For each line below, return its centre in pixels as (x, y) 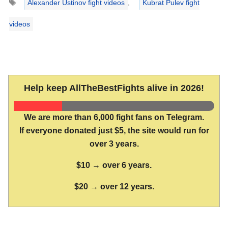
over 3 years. (114, 144)
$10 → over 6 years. (114, 165)
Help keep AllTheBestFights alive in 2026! (114, 88)
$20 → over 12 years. (114, 186)
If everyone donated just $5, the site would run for (114, 131)
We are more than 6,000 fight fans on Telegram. (114, 118)
